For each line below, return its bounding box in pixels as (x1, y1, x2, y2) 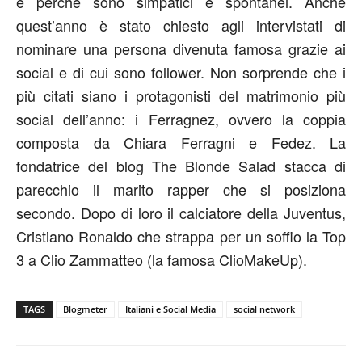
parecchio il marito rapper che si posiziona (16, 179, 346, 200)
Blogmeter (63, 303, 107, 315)
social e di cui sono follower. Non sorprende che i (16, 61, 346, 82)
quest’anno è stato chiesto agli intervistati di (16, 15, 346, 36)
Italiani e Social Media (125, 303, 216, 315)
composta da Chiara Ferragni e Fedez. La (16, 132, 346, 153)
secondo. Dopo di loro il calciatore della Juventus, (16, 202, 346, 223)
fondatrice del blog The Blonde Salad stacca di (16, 155, 346, 176)
